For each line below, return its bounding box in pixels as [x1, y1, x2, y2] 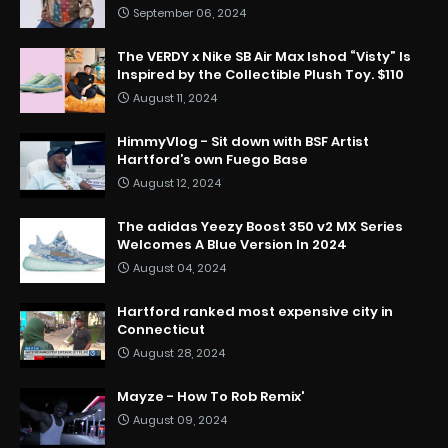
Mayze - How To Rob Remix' [117, 387, 305, 407]
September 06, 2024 [133, 5, 246, 22]
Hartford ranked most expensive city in [117, 302, 393, 322]
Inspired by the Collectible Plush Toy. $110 [117, 65, 404, 85]
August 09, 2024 [133, 412, 227, 429]
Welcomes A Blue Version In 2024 [117, 235, 347, 255]
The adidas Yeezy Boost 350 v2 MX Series [117, 217, 403, 237]
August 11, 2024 [133, 90, 217, 107]
